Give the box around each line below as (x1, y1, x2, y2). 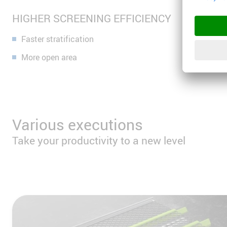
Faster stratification (21, 33, 94, 45)
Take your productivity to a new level (12, 133, 185, 147)
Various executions (12, 113, 143, 135)
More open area (21, 51, 77, 63)
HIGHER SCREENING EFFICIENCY (12, 11, 171, 25)
